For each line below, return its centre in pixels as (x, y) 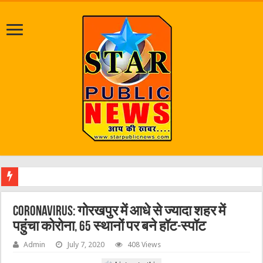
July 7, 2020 (86, 245)
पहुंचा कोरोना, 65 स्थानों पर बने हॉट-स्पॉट (110, 227)
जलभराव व (40, 177)
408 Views (144, 245)
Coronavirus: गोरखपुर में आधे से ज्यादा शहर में (119, 212)
